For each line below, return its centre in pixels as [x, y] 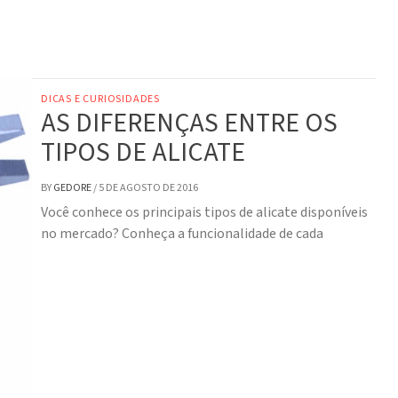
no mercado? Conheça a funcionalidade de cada [182, 234]
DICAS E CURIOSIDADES [100, 99]
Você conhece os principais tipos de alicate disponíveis [204, 213]
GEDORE [73, 188]
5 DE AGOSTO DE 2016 [148, 188]
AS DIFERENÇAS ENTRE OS [189, 123]
